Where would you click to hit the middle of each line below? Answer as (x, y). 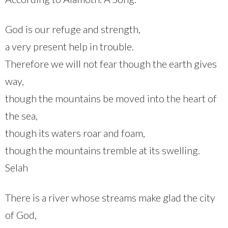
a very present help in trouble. (69, 46)
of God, (21, 215)
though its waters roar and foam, (75, 133)
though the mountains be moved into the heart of (111, 98)
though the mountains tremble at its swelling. (103, 150)
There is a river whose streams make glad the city (110, 197)
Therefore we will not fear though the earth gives (111, 63)
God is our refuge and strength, (73, 29)
